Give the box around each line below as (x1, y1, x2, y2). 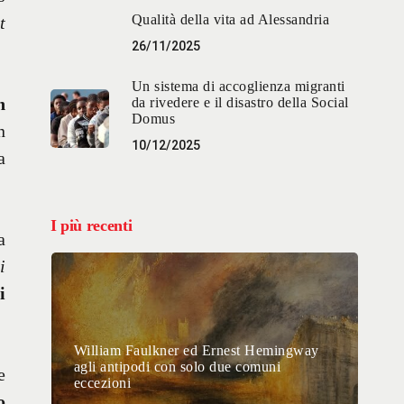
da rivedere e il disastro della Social (131, 95, 349, 111)
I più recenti (50, 216, 133, 235)
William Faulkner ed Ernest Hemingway (73, 343, 319, 359)
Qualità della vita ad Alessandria (131, 12, 330, 28)
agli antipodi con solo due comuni (73, 359, 281, 375)
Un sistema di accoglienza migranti (131, 78, 345, 95)
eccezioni (73, 375, 132, 391)
